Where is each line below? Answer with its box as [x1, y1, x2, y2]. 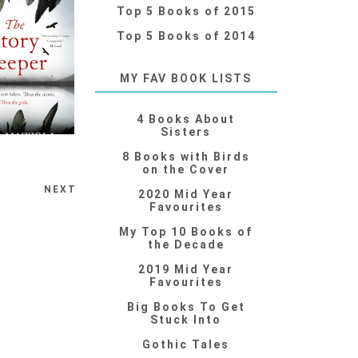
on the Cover [142, 163, 230, 177]
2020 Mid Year [138, 188, 234, 201]
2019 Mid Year [138, 263, 234, 276]
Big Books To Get [126, 300, 245, 314]
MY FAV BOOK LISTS [120, 72, 253, 86]
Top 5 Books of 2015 [116, 5, 256, 18]
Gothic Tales [142, 338, 230, 352]
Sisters [161, 125, 212, 139]
